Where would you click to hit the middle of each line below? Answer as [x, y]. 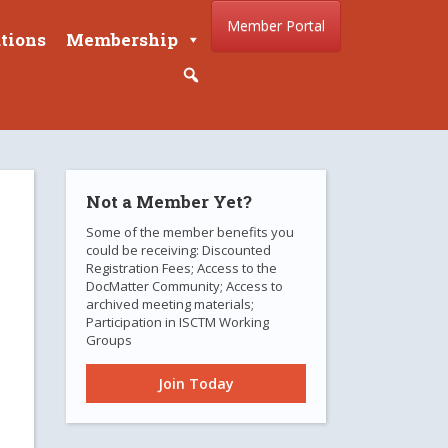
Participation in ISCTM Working [177, 322]
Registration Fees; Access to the [181, 268]
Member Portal [276, 25]
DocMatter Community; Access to [184, 286]
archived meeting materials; [170, 304]
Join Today [196, 383]
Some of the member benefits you [190, 232]
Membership [122, 39]
